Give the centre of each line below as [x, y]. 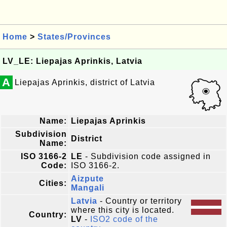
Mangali [88, 188]
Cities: [53, 183]
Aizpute [87, 179]
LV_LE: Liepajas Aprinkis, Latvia [72, 61]
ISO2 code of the [124, 219]
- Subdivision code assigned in [147, 156]
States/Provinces [74, 37]
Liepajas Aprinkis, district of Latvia [85, 82]
